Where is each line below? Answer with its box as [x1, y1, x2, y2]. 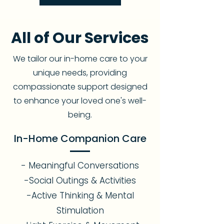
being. [68, 109, 92, 120]
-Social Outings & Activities [24, 174, 136, 186]
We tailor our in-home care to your [12, 53, 147, 64]
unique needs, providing [33, 67, 127, 78]
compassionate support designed [12, 81, 147, 92]
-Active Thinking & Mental [26, 189, 134, 201]
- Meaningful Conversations [21, 159, 139, 171]
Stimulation [56, 204, 104, 216]
